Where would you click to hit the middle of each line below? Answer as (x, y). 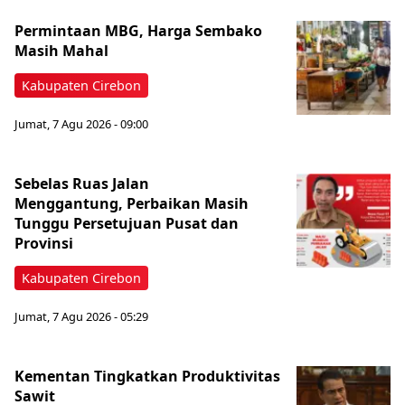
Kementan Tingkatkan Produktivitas (147, 376)
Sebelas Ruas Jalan (82, 183)
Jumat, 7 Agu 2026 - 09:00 (81, 123)
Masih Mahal (61, 51)
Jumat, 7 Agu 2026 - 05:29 (81, 316)
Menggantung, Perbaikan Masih (132, 203)
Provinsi (44, 243)
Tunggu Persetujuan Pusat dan (127, 223)
